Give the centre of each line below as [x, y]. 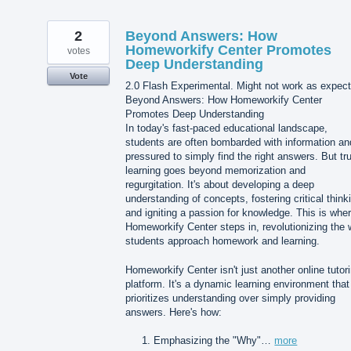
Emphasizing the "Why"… [214, 340]
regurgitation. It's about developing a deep [220, 185]
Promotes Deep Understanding [195, 114]
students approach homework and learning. [223, 241]
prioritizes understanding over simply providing [230, 298]
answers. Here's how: [174, 312]
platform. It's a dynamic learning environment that [237, 284]
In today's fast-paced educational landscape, [226, 128]
